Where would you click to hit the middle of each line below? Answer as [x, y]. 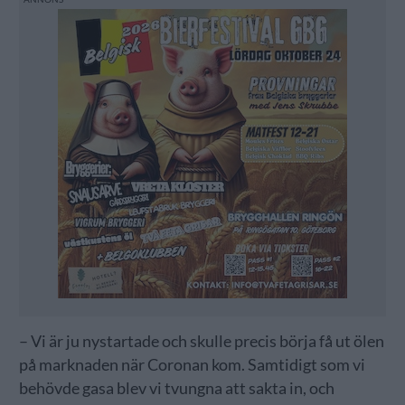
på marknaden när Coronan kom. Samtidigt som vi [192, 364]
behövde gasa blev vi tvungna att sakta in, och [176, 388]
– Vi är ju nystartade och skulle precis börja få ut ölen [201, 341]
